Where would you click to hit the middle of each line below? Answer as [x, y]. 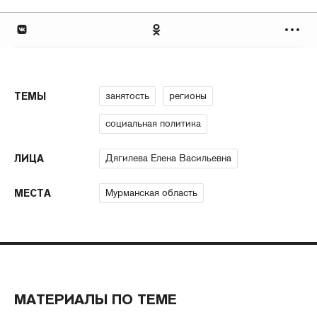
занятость [127, 96]
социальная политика [153, 123]
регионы [188, 96]
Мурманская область [151, 193]
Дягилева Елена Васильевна [168, 158]
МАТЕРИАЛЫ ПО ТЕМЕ [96, 300]
